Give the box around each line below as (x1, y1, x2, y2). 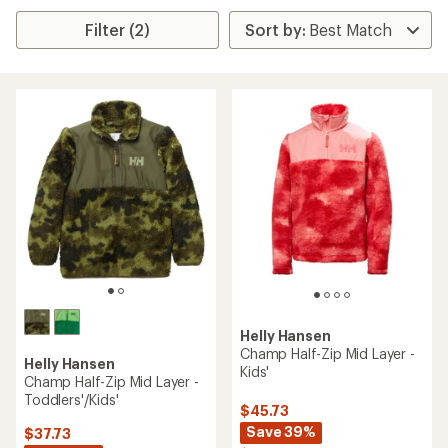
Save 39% (246, 423, 316, 441)
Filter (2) (85, 20, 151, 39)
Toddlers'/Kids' (24, 391, 119, 408)
